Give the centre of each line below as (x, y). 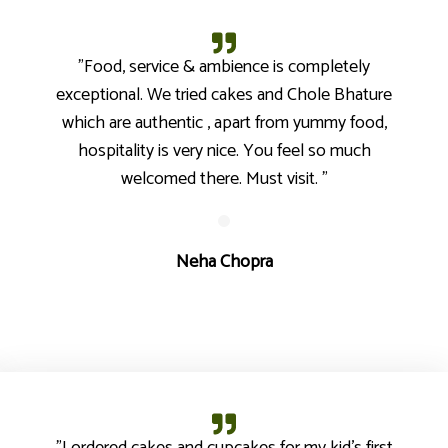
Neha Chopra (224, 262)
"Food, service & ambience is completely (224, 67)
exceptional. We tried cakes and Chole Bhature (224, 95)
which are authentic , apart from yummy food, (224, 123)
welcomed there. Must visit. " (224, 179)
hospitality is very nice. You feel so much (224, 151)
